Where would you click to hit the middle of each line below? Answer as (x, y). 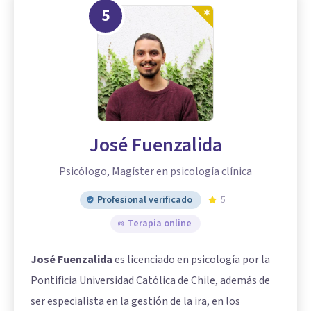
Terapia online (160, 224)
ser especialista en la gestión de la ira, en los (135, 301)
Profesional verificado (145, 200)
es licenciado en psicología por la (191, 260)
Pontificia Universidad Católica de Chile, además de (150, 280)
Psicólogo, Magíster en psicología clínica (155, 171)
